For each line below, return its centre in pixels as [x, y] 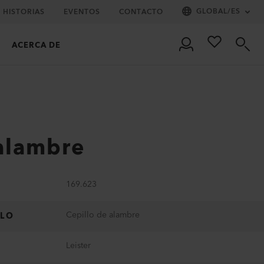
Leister [78, 246]
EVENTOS [82, 12]
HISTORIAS [24, 12]
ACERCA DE [36, 45]
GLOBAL [212, 11]
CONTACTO [141, 12]
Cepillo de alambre [103, 215]
